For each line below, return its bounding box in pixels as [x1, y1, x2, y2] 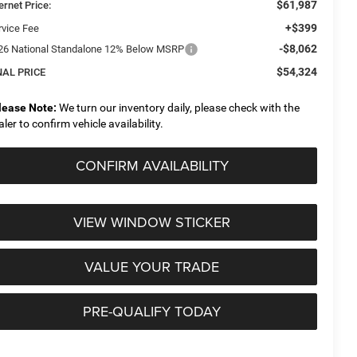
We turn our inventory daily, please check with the [57, 100, 300, 114]
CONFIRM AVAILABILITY [75, 155, 229, 175]
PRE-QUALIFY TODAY [83, 300, 221, 321]
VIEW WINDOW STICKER [73, 211, 230, 232]
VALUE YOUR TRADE [84, 256, 219, 277]
